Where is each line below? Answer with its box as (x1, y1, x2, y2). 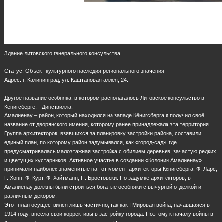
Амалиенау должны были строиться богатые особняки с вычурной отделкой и (4, 183, 201, 190)
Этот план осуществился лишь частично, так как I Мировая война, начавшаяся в (4, 201, 210, 208)
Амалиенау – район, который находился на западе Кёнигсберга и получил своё (4, 112, 204, 118)
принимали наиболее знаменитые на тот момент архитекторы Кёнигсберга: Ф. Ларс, (4, 166, 217, 172)
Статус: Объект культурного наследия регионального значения (4, 67, 164, 74)
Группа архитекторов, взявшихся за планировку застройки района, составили (4, 130, 201, 136)
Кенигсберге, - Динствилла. (4, 103, 73, 110)
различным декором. (4, 192, 57, 199)
